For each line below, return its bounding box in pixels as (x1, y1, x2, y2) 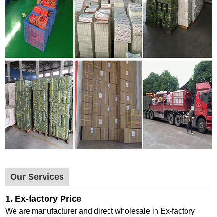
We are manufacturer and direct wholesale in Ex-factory (5, 207, 195, 216)
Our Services (10, 172, 64, 182)
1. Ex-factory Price (5, 194, 81, 204)
